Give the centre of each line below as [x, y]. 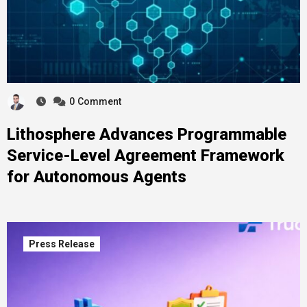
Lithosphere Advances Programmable [146, 134]
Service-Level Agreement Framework [145, 155]
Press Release [61, 244]
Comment [99, 101]
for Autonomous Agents [96, 176]
